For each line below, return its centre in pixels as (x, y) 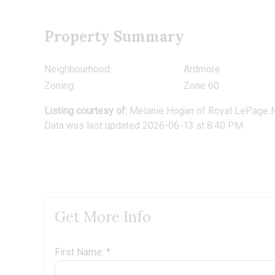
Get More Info (103, 217)
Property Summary (114, 37)
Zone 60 (201, 86)
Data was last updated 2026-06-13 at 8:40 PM (144, 126)
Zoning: (60, 86)
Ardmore (202, 69)
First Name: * (83, 252)
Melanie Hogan (162, 111)
